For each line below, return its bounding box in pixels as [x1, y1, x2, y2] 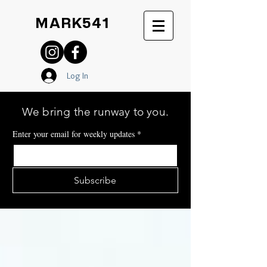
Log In [67, 70, 89, 81]
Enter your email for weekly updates [13, 128, 135, 139]
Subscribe [74, 175, 117, 186]
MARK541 [32, 14, 110, 30]
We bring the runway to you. [21, 105, 169, 119]
